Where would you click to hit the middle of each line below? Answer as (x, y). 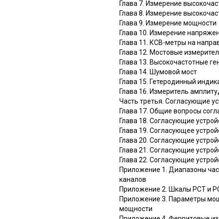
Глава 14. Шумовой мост (158, 72)
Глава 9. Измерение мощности (168, 23)
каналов (133, 179)
